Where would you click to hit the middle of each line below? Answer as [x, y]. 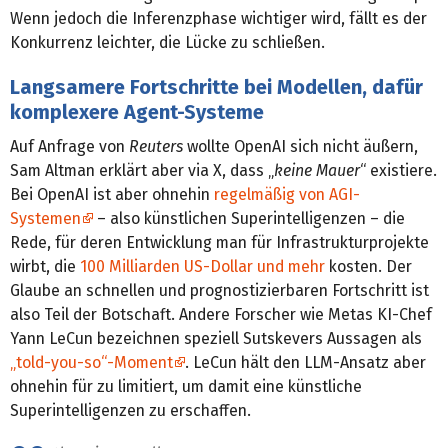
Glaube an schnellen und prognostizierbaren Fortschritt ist [219, 290]
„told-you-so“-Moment [91, 362]
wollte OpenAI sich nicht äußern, [300, 146]
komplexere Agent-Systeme [137, 111]
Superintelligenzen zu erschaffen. [130, 410]
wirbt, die [45, 266]
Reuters [156, 146]
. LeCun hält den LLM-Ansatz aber [305, 362]
